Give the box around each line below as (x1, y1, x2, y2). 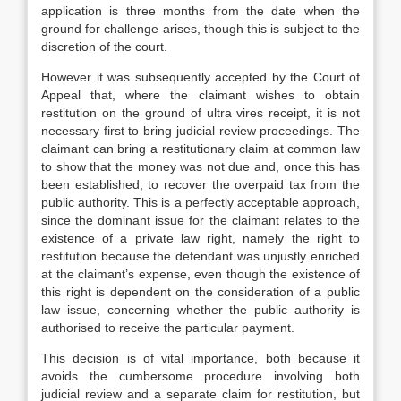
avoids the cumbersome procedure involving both (41, 369, 360, 383)
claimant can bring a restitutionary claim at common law (41, 141, 360, 156)
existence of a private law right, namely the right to (41, 231, 360, 245)
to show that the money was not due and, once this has (41, 159, 360, 174)
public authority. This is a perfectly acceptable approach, (41, 195, 360, 209)
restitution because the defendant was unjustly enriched (41, 249, 360, 263)
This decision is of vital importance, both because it (41, 351, 360, 365)
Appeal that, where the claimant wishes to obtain (41, 88, 360, 102)
